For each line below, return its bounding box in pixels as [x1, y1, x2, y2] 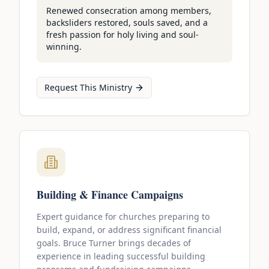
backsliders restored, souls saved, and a [46, 17, 208, 29]
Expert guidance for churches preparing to [37, 211, 210, 223]
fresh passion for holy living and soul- [46, 29, 199, 41]
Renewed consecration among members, [46, 5, 211, 17]
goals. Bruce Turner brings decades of [37, 237, 191, 249]
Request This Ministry [44, 82, 132, 94]
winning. [46, 41, 82, 53]
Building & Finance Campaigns [37, 187, 183, 203]
